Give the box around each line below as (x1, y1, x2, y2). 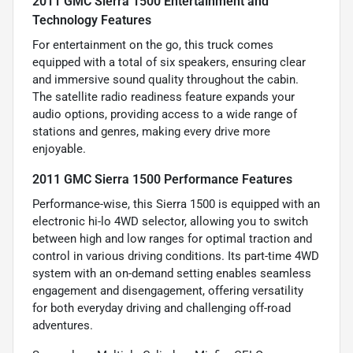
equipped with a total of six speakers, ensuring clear (32, 54, 306, 69)
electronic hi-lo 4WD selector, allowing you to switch (32, 214, 308, 229)
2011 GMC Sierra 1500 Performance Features (32, 171, 292, 187)
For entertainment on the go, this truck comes (32, 37, 273, 52)
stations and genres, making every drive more (32, 124, 270, 139)
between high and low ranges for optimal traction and (32, 231, 312, 246)
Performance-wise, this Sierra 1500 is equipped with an (32, 196, 320, 211)
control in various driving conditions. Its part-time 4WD (32, 248, 319, 263)
